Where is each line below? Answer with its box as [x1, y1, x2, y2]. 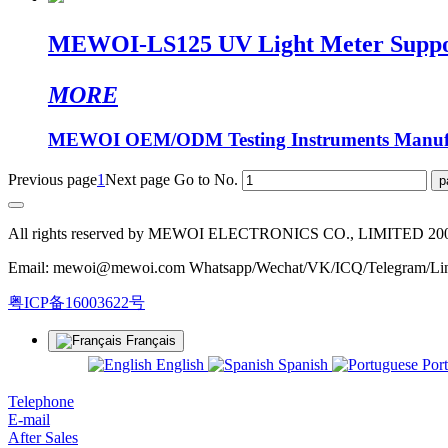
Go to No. [174, 170, 238, 188]
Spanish [274, 355, 332, 373]
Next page [105, 170, 170, 188]
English [152, 355, 208, 373]
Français [126, 332, 176, 348]
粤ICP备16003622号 [8, 293, 145, 311]
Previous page [8, 170, 97, 188]
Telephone [8, 392, 74, 410]
